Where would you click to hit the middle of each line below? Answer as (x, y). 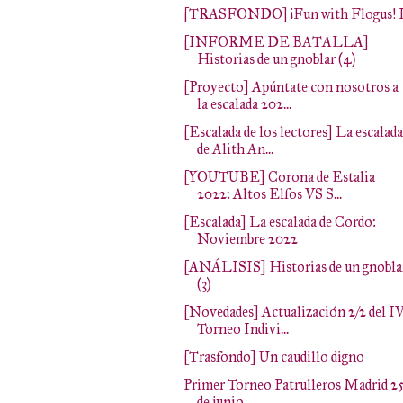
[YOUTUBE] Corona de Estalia (279, 177)
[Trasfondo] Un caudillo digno (273, 357)
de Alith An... (235, 149)
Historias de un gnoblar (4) (276, 59)
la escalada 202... (244, 104)
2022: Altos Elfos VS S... (269, 194)
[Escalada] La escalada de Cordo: (279, 222)
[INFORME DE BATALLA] (276, 42)
